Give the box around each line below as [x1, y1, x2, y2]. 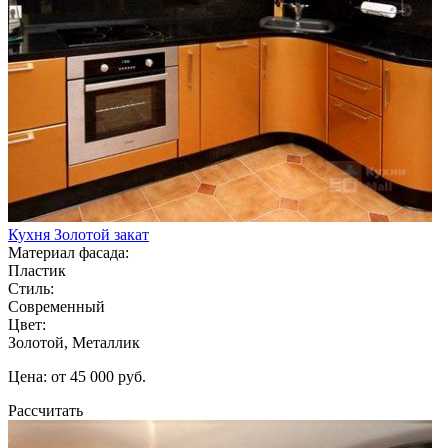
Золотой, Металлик [8, 333, 140, 351]
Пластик [8, 261, 66, 279]
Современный [8, 297, 105, 315]
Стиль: [8, 279, 54, 297]
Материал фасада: [8, 243, 129, 261]
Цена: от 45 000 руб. [8, 367, 146, 385]
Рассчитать [8, 401, 83, 419]
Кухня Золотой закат [8, 225, 149, 243]
